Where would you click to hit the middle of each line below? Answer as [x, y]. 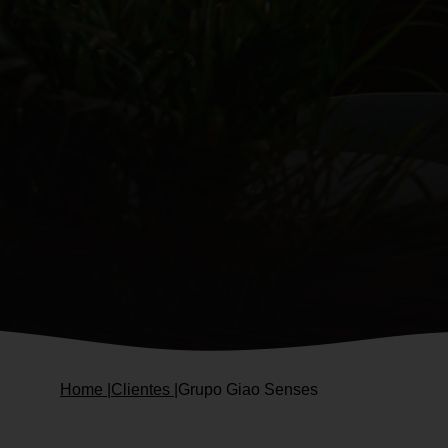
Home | [85, 389]
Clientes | [144, 389]
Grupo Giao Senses [248, 389]
